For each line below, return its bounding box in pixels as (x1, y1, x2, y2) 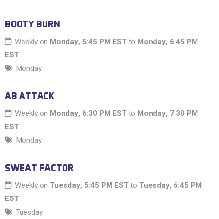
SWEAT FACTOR (5, 162, 74, 174)
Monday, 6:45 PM (137, 36, 198, 47)
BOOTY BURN (5, 18, 60, 30)
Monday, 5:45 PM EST (50, 36, 127, 47)
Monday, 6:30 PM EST (50, 108, 127, 119)
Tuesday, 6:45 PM (139, 180, 202, 191)
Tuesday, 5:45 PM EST (50, 180, 129, 191)
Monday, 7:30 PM (137, 108, 198, 119)
